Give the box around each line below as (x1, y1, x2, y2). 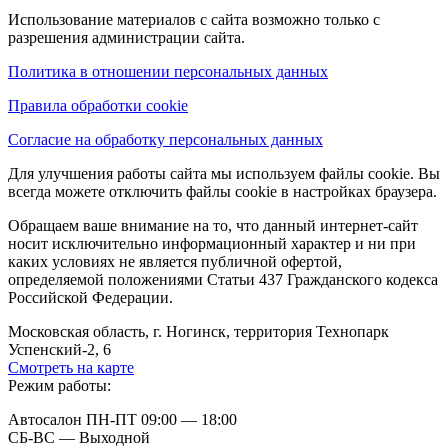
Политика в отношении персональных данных (8, 63, 328, 81)
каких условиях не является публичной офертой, (8, 253, 342, 271)
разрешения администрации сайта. (8, 29, 245, 47)
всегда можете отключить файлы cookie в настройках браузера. (8, 183, 437, 201)
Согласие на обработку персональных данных (8, 131, 323, 149)
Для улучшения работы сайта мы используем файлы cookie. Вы (8, 165, 440, 183)
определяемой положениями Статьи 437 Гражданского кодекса (8, 271, 438, 289)
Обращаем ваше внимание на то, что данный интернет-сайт (8, 217, 418, 235)
